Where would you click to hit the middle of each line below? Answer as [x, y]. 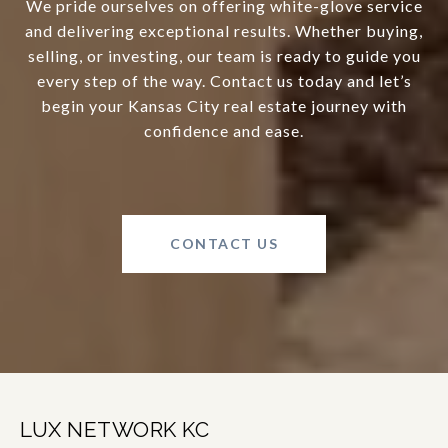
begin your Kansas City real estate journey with [224, 106]
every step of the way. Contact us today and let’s [224, 81]
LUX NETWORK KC [114, 430]
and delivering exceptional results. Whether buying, [224, 31]
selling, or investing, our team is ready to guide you [224, 56]
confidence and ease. [224, 131]
